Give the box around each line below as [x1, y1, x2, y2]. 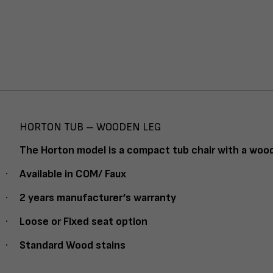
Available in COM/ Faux [19, 168, 126, 181]
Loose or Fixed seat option [19, 215, 147, 229]
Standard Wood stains [19, 239, 126, 252]
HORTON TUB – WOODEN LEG [19, 121, 161, 134]
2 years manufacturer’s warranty [19, 191, 176, 205]
